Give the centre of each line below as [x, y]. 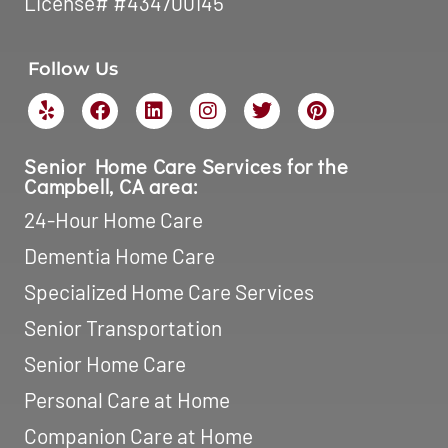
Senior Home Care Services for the [186, 165]
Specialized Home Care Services [169, 291]
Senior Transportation [123, 327]
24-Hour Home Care [113, 219]
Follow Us [73, 68]
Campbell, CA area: [111, 185]
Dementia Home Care [119, 255]
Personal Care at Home [127, 399]
